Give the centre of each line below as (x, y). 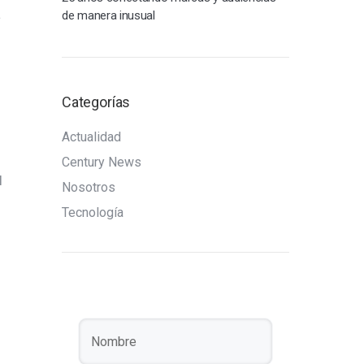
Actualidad (91, 137)
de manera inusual (108, 15)
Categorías (96, 102)
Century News (102, 162)
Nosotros (89, 187)
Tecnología (93, 212)
